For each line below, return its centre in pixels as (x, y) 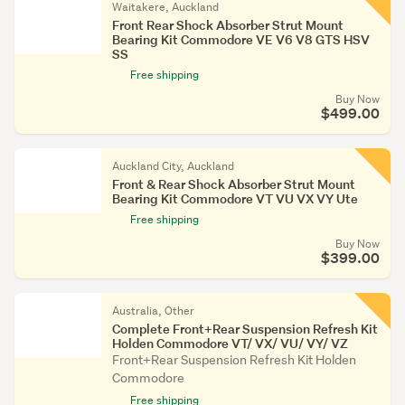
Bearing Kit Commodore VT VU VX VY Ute (235, 198)
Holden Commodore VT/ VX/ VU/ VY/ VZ (230, 343)
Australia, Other (153, 311)
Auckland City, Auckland (173, 166)
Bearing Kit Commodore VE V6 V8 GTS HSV (241, 39)
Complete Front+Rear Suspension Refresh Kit (245, 329)
